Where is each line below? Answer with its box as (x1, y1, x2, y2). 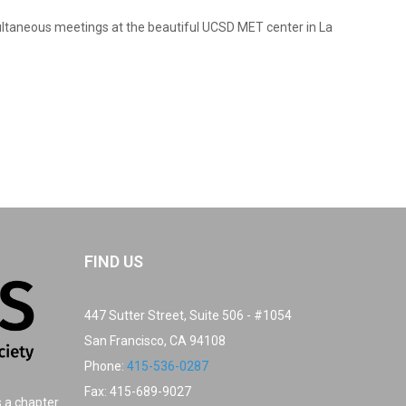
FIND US (84, 252, 143, 271)
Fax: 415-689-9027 (84, 384, 191, 399)
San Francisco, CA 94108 (84, 333, 226, 348)
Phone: (84, 359, 127, 373)
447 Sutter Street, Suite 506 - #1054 (84, 308, 292, 323)
